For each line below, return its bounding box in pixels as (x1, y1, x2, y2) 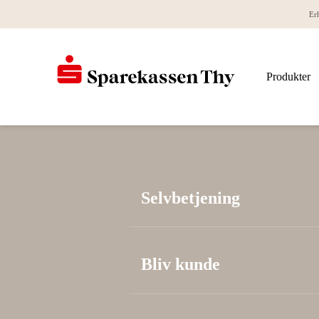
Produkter (266, 70, 310, 83)
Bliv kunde (141, 255, 220, 274)
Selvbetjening (141, 189, 240, 207)
